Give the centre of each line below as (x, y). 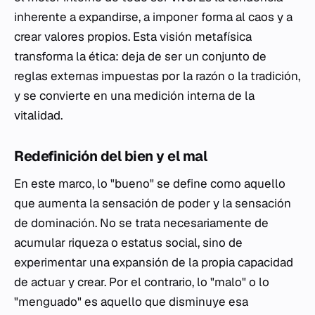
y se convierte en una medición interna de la (134, 96)
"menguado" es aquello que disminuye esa (131, 302)
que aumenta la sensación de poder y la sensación (153, 203)
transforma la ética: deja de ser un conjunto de (140, 56)
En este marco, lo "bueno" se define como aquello (150, 184)
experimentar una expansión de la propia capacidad (154, 262)
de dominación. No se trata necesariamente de (141, 223)
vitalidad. (38, 115)
